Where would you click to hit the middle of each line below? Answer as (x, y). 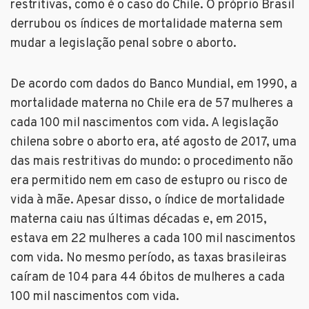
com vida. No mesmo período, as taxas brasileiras (149, 259)
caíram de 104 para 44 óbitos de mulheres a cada (148, 278)
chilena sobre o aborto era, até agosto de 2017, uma (153, 143)
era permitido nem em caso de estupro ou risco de (149, 181)
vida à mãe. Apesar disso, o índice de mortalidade (148, 201)
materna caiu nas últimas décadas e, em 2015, (139, 220)
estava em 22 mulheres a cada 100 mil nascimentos (153, 239)
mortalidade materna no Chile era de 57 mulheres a (152, 104)
